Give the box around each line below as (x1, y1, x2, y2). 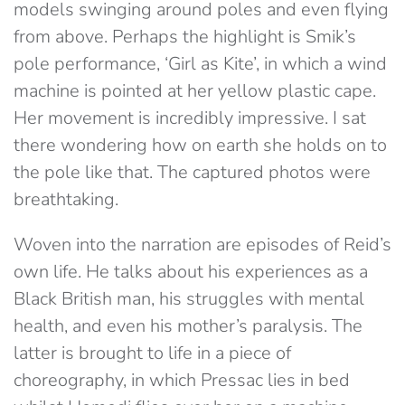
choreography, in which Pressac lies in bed (14, 368, 350, 393)
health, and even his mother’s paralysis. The (14, 314, 363, 339)
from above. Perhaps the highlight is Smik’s (14, 24, 356, 50)
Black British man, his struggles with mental (14, 287, 364, 312)
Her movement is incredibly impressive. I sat (14, 106, 366, 131)
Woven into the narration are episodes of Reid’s (14, 232, 391, 258)
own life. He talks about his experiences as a (14, 259, 368, 285)
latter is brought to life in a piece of (14, 341, 291, 366)
